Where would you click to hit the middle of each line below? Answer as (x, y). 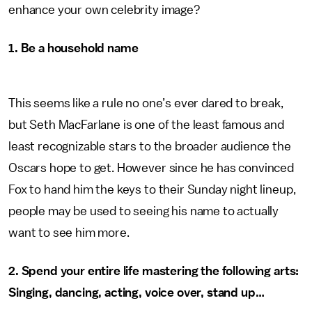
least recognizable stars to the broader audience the (150, 146)
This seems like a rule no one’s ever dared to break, (146, 103)
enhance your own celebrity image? (104, 10)
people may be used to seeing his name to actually (144, 211)
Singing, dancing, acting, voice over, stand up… (136, 292)
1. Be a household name (73, 48)
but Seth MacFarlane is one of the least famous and (146, 125)
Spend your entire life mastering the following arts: (160, 271)
